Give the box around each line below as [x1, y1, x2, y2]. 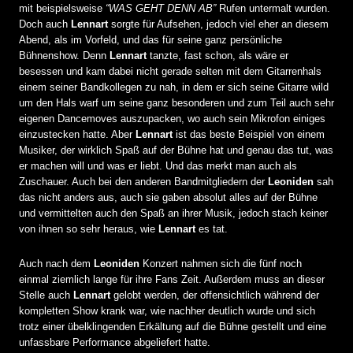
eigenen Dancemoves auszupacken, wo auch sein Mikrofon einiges [19, 112, 325, 124]
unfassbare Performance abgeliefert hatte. [19, 336, 210, 348]
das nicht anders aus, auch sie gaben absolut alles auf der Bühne [19, 191, 318, 203]
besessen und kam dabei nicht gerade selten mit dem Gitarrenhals [19, 65, 321, 77]
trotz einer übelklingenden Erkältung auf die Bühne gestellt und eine [19, 320, 326, 333]
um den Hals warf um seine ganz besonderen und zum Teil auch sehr [19, 96, 334, 109]
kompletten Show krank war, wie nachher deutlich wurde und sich [19, 304, 315, 317]
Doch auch [19, 17, 71, 30]
